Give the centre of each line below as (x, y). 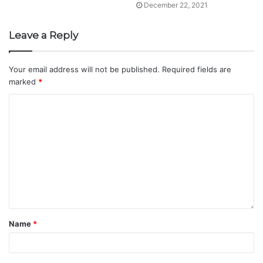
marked (23, 81)
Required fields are (197, 69)
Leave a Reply (43, 35)
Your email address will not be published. (84, 69)
